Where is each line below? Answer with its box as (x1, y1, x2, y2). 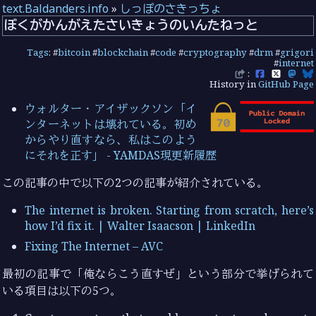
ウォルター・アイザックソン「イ (25, 101, 197, 117)
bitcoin (57, 46, 90, 59)
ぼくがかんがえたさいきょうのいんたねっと (4, 16, 259, 34)
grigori (279, 46, 314, 59)
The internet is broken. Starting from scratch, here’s (25, 202, 314, 219)
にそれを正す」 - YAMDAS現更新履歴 (25, 147, 217, 164)
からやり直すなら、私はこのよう (25, 132, 197, 148)
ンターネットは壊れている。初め (25, 116, 197, 133)
